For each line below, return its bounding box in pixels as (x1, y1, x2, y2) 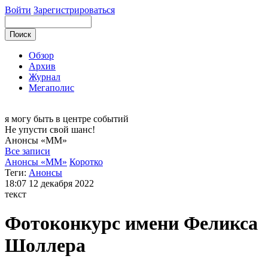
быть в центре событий (33, 114, 129, 124)
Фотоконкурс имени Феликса (5, 212, 258, 234)
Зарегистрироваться (33, 5, 115, 15)
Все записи (5, 146, 50, 156)
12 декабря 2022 (29, 178, 94, 188)
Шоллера (5, 234, 86, 257)
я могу (5, 114, 33, 124)
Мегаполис (29, 83, 74, 93)
